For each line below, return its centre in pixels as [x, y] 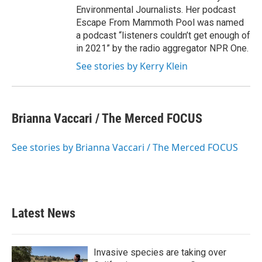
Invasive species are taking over [160, 252]
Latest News [44, 213]
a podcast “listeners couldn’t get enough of [163, 35]
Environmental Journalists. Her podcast [156, 10]
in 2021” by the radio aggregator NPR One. [162, 48]
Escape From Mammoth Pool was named [160, 23]
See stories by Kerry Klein [132, 66]
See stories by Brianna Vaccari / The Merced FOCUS [125, 147]
